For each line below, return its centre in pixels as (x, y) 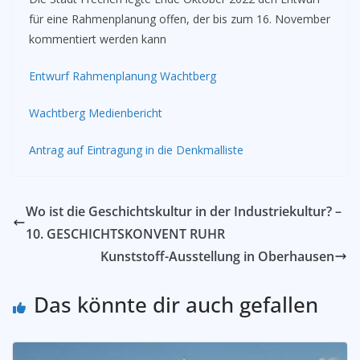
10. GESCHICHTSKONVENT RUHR (125, 234)
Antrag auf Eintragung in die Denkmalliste (136, 150)
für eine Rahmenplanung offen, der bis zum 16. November (180, 19)
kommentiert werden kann (98, 39)
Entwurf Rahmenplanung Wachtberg (123, 76)
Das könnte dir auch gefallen (176, 305)
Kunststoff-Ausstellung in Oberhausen (217, 256)
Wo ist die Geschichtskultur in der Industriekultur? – (184, 211)
